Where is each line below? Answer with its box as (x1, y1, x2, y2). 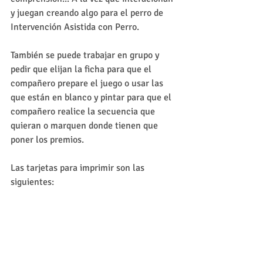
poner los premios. (11, 134, 86, 146)
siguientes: (11, 176, 54, 188)
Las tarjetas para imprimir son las (11, 162, 147, 174)
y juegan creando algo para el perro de (11, 7, 166, 19)
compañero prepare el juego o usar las (11, 77, 166, 89)
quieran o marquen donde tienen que (11, 120, 160, 131)
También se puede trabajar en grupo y (11, 49, 161, 61)
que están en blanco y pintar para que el (11, 92, 174, 103)
